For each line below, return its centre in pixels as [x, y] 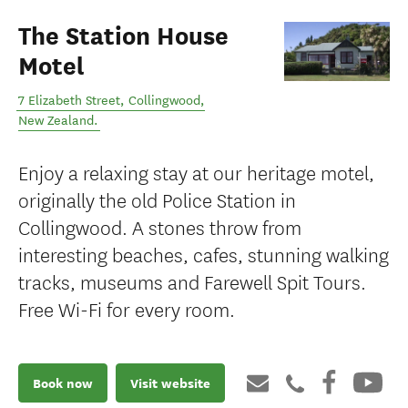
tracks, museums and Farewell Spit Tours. [192, 281]
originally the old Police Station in [157, 199]
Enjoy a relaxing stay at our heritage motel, [196, 172]
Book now [63, 383]
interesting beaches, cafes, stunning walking [204, 254]
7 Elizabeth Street [69, 101]
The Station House [123, 36]
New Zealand [56, 121]
